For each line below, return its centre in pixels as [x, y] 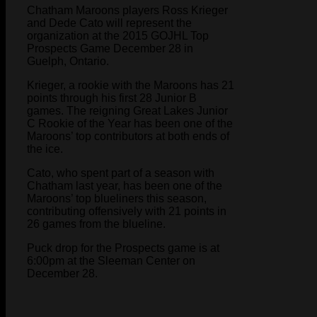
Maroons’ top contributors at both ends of [128, 136]
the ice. [45, 149]
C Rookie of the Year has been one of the [130, 123]
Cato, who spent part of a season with [121, 173]
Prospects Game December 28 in [110, 48]
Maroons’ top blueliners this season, [117, 198]
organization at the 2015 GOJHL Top [118, 35]
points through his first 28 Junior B [112, 98]
